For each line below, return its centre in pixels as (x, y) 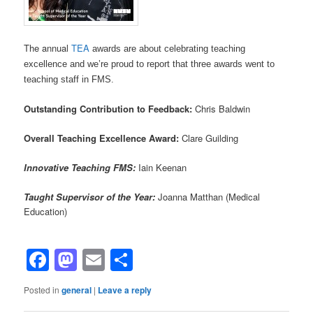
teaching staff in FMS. (69, 79)
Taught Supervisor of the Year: (90, 197)
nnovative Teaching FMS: (83, 168)
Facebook (99, 260)
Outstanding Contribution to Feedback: (108, 108)
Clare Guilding (210, 138)
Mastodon (127, 260)
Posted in (42, 289)
